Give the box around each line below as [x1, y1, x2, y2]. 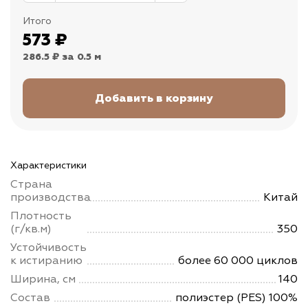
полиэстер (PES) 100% [175, 291, 298, 305]
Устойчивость [10, 241, 87, 255]
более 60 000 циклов [178, 254, 298, 268]
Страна [10, 177, 52, 192]
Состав [10, 291, 50, 305]
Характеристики [10, 159, 87, 172]
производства [10, 190, 91, 205]
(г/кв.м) [10, 222, 52, 236]
